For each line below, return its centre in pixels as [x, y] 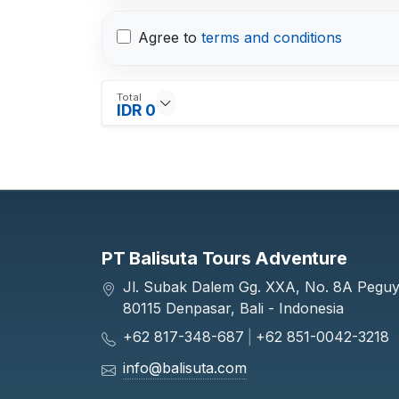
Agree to [170, 37]
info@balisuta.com [185, 367]
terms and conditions [272, 37]
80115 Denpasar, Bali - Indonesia [233, 308]
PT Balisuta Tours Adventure [224, 258]
